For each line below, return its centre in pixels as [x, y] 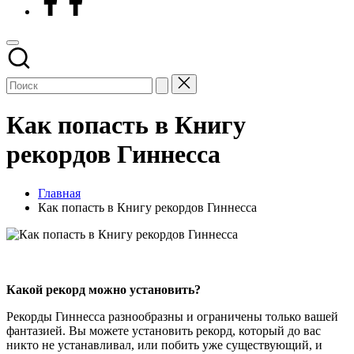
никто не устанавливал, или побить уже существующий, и [164, 345]
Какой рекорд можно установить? [104, 289]
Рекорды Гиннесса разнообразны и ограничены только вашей [172, 316]
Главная [59, 193]
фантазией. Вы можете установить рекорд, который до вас [164, 330]
